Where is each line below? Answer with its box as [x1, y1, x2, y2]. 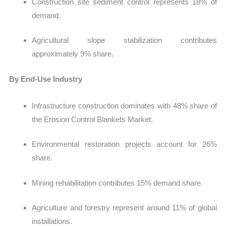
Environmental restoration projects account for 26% [32, 140, 217, 149]
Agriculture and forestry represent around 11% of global [32, 203, 217, 212]
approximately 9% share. [32, 49, 114, 59]
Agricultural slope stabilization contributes [32, 36, 217, 45]
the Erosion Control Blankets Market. [32, 115, 153, 124]
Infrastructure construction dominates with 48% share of [32, 101, 217, 110]
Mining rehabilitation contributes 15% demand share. [32, 178, 203, 187]
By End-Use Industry [9, 74, 83, 83]
